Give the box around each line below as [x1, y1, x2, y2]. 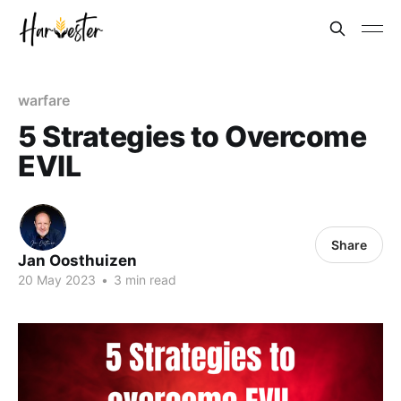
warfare [18, 91, 70, 109]
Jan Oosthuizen [18, 252, 137, 269]
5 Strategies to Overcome [18, 119, 367, 154]
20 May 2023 [18, 272, 96, 287]
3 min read [110, 272, 176, 287]
